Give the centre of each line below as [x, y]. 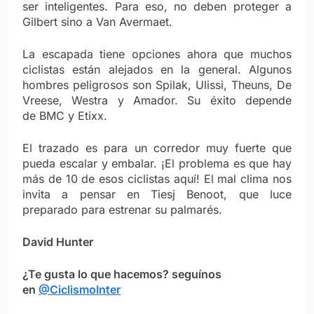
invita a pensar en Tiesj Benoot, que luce [157, 194]
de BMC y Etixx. [65, 115]
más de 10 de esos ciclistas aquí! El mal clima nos [157, 178]
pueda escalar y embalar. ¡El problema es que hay [157, 163]
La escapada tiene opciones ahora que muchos [157, 54]
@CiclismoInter [80, 289]
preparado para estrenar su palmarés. [122, 209]
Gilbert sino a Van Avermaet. [97, 21]
